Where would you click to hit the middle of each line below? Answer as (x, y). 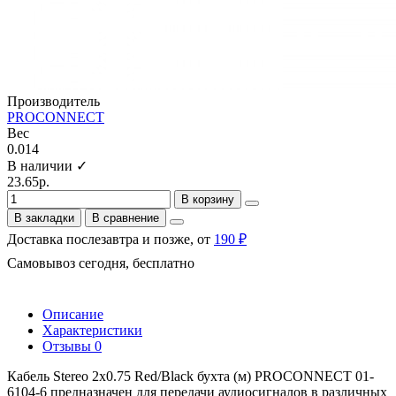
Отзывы (69, 346)
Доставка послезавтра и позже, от (110, 239)
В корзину (208, 199)
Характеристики (92, 330)
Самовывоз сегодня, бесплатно (101, 263)
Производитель (53, 101)
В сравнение (126, 217)
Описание (73, 314)
